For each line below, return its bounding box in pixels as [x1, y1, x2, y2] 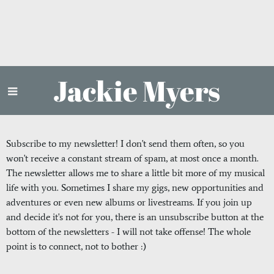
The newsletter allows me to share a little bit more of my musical [6, 167, 265, 179]
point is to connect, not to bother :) [6, 240, 149, 253]
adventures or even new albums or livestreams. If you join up [6, 196, 252, 209]
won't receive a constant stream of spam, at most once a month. [6, 152, 259, 165]
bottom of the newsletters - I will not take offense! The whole [6, 226, 251, 238]
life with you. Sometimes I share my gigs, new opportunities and [6, 182, 264, 194]
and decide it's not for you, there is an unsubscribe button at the [6, 211, 264, 223]
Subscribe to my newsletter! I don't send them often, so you [6, 138, 245, 150]
